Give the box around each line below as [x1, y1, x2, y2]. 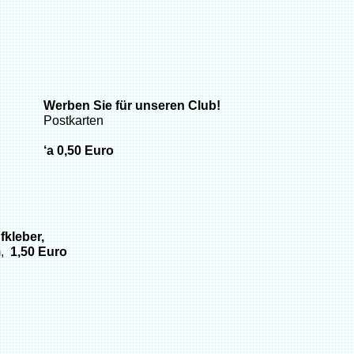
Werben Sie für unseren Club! [43, 99, 220, 112]
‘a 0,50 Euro [43, 144, 114, 157]
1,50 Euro [10, 245, 67, 258]
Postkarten [43, 114, 104, 127]
